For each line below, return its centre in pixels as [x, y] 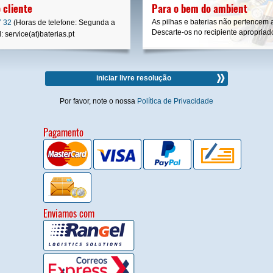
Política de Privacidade [175, 101]
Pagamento [63, 132]
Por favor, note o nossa [98, 101]
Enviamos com [69, 213]
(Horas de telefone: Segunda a [63, 22]
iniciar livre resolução [133, 78]
